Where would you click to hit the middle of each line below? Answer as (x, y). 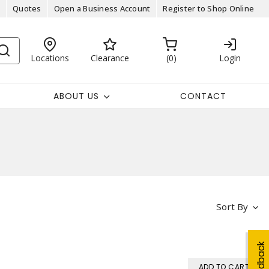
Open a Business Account (102, 8)
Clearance (110, 58)
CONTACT (203, 96)
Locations (50, 58)
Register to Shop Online (208, 8)
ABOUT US (76, 96)
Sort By (232, 207)
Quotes (27, 8)
